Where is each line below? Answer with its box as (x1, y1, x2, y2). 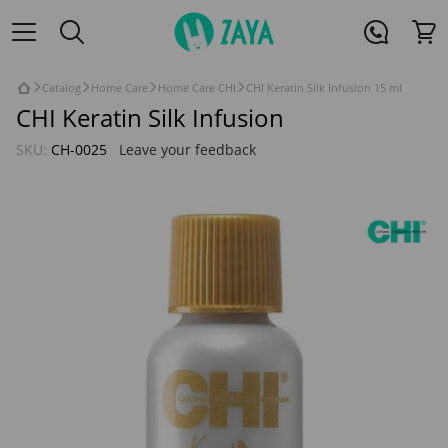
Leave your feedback (119, 140, 256, 159)
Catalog (42, 81, 81, 95)
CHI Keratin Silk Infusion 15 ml (246, 81, 402, 95)
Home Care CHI (158, 81, 236, 95)
